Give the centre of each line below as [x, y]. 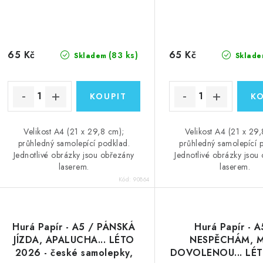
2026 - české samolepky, [74, 252]
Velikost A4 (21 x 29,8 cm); [74, 131]
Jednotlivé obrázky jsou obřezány [74, 155]
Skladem [89, 55]
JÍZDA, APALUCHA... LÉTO [74, 240]
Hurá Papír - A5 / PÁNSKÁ [74, 227]
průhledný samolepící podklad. [74, 143]
